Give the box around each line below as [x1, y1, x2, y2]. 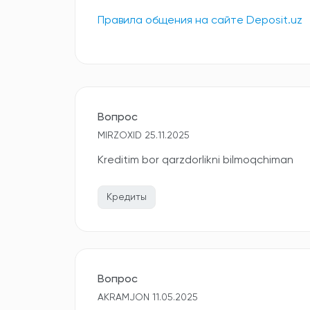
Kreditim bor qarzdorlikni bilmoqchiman [98, 155, 293, 166]
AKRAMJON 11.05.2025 [98, 293, 198, 302]
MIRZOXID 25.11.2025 [98, 131, 190, 140]
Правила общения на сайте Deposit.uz [98, 15, 302, 26]
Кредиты [107, 192, 147, 202]
